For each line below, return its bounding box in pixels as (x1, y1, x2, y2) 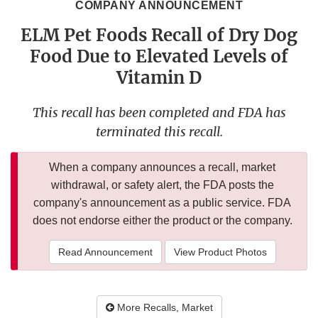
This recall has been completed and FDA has (32, 104, 286, 121)
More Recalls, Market (114, 302, 213, 314)
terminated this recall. (95, 124, 223, 141)
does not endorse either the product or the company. (32, 214, 292, 227)
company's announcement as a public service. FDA (33, 197, 291, 209)
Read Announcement (57, 246, 153, 258)
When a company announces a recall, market (49, 161, 275, 174)
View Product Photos (173, 246, 267, 258)
